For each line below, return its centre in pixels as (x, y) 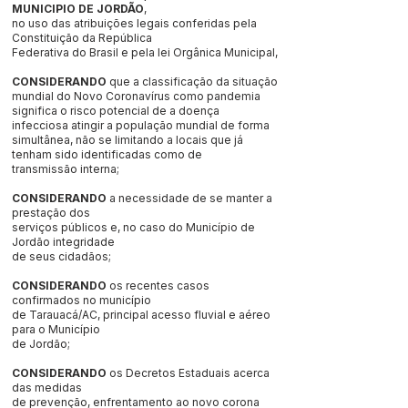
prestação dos (51, 213)
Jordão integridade (63, 242)
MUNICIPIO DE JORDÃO (78, 9)
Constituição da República (82, 38)
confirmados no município (82, 300)
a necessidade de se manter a (191, 198)
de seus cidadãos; (61, 256)
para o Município (56, 329)
